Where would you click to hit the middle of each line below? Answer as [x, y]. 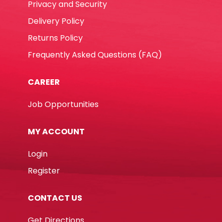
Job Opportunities [63, 105]
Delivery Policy [56, 21]
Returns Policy [55, 38]
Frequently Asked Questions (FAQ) [95, 55]
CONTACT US [55, 198]
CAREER [44, 82]
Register [44, 171]
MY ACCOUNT [56, 132]
